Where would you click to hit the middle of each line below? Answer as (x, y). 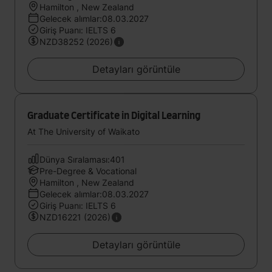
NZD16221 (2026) (75, 217)
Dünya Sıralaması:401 (82, 159)
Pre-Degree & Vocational (88, 171)
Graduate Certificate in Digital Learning (114, 116)
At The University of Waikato (83, 131)
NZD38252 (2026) (76, 42)
